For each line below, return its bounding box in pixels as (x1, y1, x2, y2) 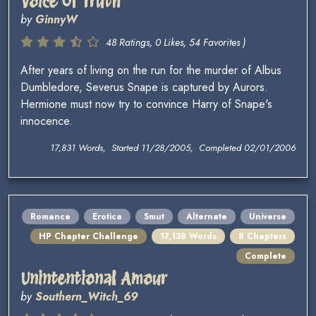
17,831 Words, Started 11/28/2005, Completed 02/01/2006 (50, 141, 296, 155)
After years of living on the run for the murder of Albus (20, 62, 281, 79)
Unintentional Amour (20, 268, 167, 289)
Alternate (186, 210, 227, 224)
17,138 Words (160, 230, 217, 243)
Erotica (92, 210, 122, 224)
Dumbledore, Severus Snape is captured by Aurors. (20, 79, 268, 96)
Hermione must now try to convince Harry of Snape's (20, 96, 272, 113)
